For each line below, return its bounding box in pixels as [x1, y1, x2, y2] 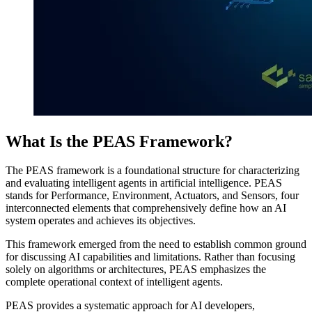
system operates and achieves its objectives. [6, 214, 196, 227]
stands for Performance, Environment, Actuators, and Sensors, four [6, 189, 299, 202]
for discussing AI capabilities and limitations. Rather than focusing [6, 251, 295, 263]
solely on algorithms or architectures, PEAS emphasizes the [6, 263, 266, 276]
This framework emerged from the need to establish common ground [6, 238, 306, 251]
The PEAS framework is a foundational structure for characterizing [6, 164, 299, 177]
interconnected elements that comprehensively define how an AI [6, 202, 286, 214]
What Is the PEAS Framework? [6, 132, 233, 150]
